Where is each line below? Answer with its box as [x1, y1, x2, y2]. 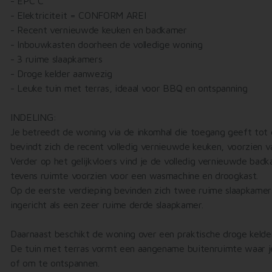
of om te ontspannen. [10, 257, 100, 268]
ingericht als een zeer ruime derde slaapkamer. [10, 199, 203, 210]
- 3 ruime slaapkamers [10, 53, 103, 64]
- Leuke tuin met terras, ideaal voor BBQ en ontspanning [10, 83, 248, 93]
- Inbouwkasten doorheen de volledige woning [10, 39, 203, 50]
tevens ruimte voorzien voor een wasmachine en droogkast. [10, 170, 259, 181]
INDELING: [10, 112, 57, 123]
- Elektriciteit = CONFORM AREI [10, 10, 146, 21]
